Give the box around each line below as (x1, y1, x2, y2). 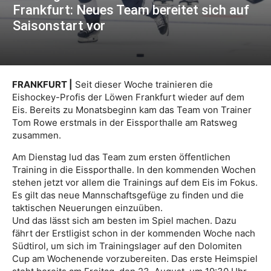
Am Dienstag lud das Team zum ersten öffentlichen (12, 151, 230, 163)
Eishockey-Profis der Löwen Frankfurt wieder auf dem (12, 91, 244, 103)
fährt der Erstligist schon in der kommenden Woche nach (12, 227, 255, 239)
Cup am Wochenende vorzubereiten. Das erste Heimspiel (12, 252, 258, 264)
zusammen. (12, 129, 61, 141)
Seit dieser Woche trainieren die (73, 78, 213, 90)
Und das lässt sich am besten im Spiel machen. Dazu (12, 214, 237, 226)
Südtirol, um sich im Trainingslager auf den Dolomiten (12, 240, 242, 252)
